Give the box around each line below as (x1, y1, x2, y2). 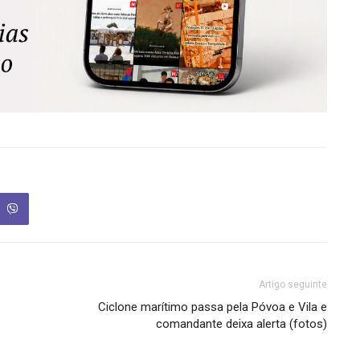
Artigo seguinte (258, 279, 327, 291)
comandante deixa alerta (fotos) (155, 317, 327, 332)
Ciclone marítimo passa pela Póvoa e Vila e (97, 300, 327, 315)
